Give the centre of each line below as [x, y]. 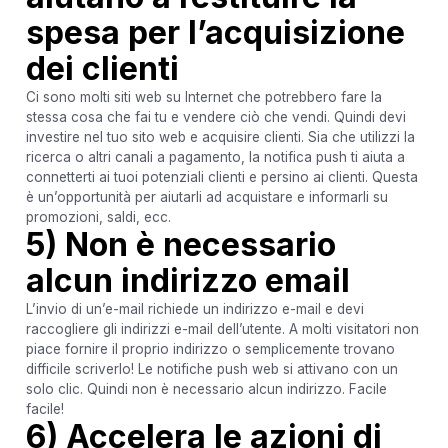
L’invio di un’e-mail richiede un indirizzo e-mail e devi [194, 308]
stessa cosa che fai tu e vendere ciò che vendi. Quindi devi [215, 116]
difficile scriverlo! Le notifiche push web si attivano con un [211, 368]
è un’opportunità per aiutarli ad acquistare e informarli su [206, 196]
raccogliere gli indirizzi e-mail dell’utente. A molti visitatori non [222, 328]
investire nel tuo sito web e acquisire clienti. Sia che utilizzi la [220, 136]
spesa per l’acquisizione [215, 32]
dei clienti [102, 68]
